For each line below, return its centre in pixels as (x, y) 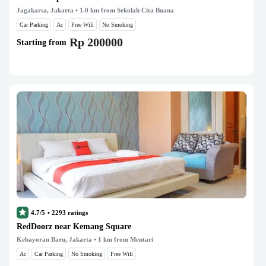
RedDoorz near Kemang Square (74, 227)
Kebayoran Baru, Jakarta (54, 239)
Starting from (42, 42)
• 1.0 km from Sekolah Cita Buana (124, 10)
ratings (77, 213)
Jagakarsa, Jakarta (45, 10)
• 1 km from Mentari (123, 239)
